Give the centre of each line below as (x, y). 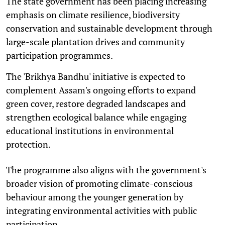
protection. (28, 144)
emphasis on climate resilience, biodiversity (93, 14)
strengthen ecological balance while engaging (96, 117)
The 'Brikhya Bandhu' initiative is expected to (96, 76)
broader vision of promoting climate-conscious (99, 183)
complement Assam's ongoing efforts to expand (101, 90)
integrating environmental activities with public (101, 210)
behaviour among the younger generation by (95, 197)
